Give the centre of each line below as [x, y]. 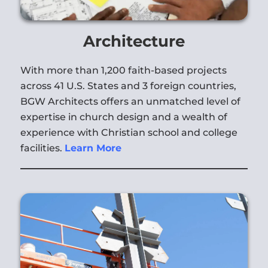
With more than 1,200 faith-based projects [123, 70]
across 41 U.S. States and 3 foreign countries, [128, 86]
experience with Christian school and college [129, 132]
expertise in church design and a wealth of [124, 117]
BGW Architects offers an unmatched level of [130, 101]
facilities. [42, 148]
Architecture [134, 41]
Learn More [93, 148]
